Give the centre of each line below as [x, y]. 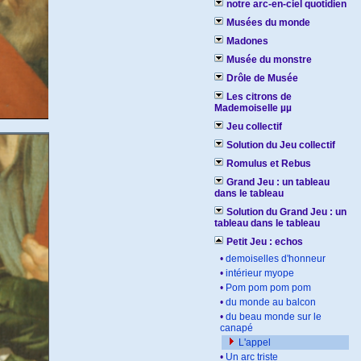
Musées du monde [268, 23]
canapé [237, 328]
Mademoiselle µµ [253, 108]
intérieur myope [260, 273]
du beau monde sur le [274, 317]
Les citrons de [259, 97]
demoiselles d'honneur [276, 259]
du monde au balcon [271, 302]
